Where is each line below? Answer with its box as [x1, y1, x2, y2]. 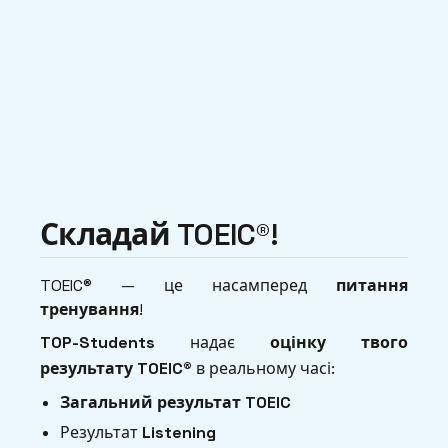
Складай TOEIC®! [40, 215, 278, 255]
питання [336, 275, 408, 297]
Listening [142, 422, 216, 444]
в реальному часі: [192, 358, 335, 380]
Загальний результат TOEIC [60, 392, 291, 414]
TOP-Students [40, 332, 155, 354]
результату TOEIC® [40, 358, 192, 380]
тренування [40, 299, 139, 321]
